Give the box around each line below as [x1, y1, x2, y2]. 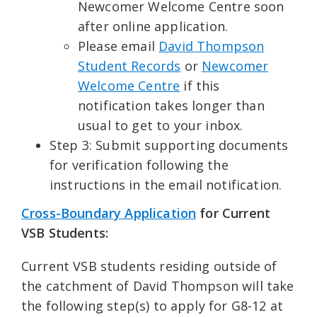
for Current [196, 204, 271, 222]
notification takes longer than [78, 97, 265, 115]
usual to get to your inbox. [78, 117, 243, 134]
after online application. [78, 18, 229, 35]
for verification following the [50, 156, 229, 174]
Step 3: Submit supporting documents [50, 137, 289, 154]
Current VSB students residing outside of [21, 258, 277, 275]
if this [180, 77, 220, 95]
